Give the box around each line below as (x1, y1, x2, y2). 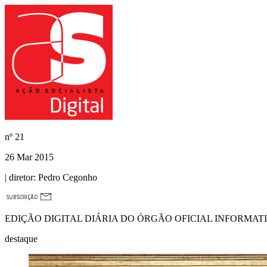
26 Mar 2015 (5, 152, 54, 162)
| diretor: (5, 172, 36, 182)
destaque (5, 234, 38, 244)
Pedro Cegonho (36, 172, 97, 182)
